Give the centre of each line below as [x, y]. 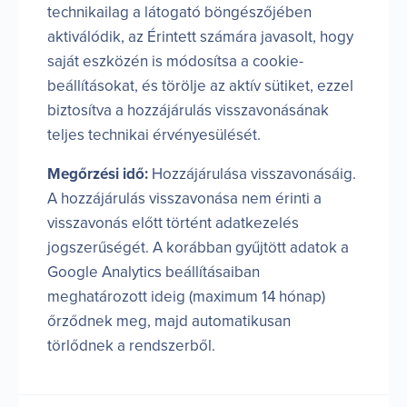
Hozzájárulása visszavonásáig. [252, 174]
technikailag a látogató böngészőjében [179, 12]
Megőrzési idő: [98, 174]
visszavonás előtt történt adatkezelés [173, 223]
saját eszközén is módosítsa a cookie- [175, 61]
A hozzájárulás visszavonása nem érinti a [184, 198]
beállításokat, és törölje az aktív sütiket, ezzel [200, 85]
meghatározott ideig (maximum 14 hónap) [186, 296]
